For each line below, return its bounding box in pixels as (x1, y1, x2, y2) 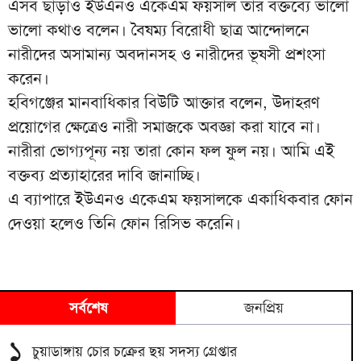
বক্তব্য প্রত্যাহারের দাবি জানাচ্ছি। (8, 164, 201, 185)
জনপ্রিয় (243, 297, 284, 317)
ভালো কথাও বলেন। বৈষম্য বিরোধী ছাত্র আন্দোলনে (8, 19, 309, 40)
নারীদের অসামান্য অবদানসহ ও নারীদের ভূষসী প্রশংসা (8, 43, 326, 64)
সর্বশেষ (68, 297, 107, 317)
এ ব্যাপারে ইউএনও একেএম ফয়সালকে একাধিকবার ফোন (8, 188, 353, 210)
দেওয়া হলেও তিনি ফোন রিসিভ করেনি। (8, 212, 241, 234)
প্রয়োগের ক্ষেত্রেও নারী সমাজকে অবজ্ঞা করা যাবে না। (8, 115, 321, 137)
